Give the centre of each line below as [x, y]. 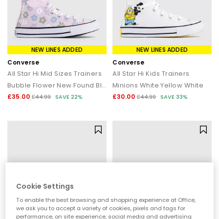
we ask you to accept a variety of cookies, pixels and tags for [101, 208]
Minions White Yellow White [158, 85]
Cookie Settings [45, 186]
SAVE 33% [174, 97]
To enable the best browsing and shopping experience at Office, [106, 200]
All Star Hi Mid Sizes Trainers [55, 74]
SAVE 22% [69, 97]
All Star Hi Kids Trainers [151, 74]
